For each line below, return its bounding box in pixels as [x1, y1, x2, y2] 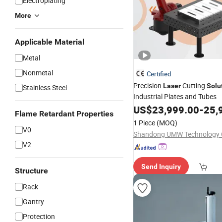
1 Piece [133, 118, 155, 127]
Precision [133, 81, 163, 90]
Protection [23, 212, 55, 221]
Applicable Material [15, 37, 84, 47]
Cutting [181, 81, 207, 90]
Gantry [23, 197, 44, 206]
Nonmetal [23, 68, 53, 77]
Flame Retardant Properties [15, 109, 113, 118]
